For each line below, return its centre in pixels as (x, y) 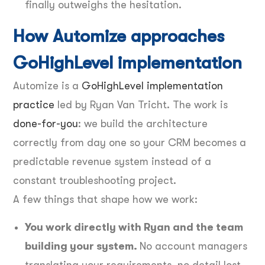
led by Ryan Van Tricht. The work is (141, 104)
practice (34, 104)
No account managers (193, 246)
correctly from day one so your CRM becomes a (130, 142)
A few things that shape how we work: (105, 199)
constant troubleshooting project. (95, 180)
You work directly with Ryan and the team (134, 227)
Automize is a (47, 85)
